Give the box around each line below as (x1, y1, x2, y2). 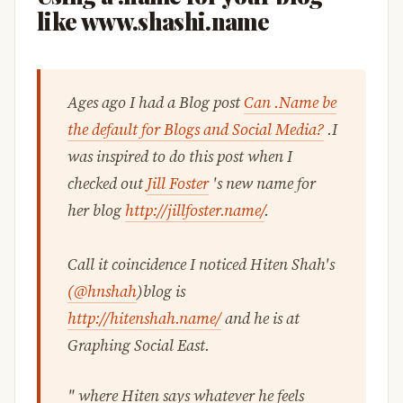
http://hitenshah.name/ (67, 307, 221, 329)
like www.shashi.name (37, 5, 270, 36)
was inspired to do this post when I (67, 145, 292, 167)
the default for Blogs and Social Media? (67, 118, 324, 140)
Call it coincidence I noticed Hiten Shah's (67, 253, 335, 275)
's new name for (209, 172, 316, 194)
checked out (67, 172, 147, 194)
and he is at (221, 307, 300, 329)
